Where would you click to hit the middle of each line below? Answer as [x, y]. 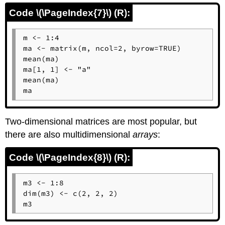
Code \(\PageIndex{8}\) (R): [70, 158]
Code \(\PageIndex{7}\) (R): [70, 13]
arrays [145, 134]
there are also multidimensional [69, 134]
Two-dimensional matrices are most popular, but [101, 121]
